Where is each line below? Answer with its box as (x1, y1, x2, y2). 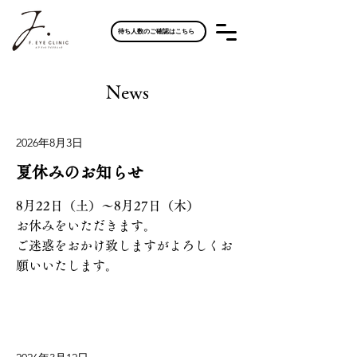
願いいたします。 (16, 259, 118, 272)
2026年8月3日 (16, 135, 83, 150)
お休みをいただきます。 (16, 219, 156, 232)
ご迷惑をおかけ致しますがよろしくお (16, 239, 233, 252)
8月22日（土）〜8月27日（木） (16, 199, 199, 212)
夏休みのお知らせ (16, 164, 143, 180)
